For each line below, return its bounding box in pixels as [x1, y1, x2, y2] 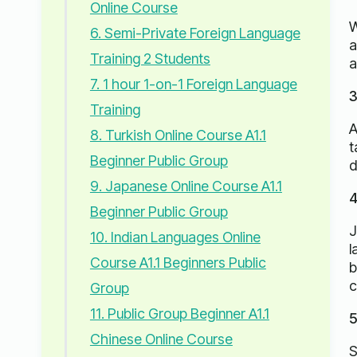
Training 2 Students [89, 50, 210, 68]
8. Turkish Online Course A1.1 [89, 127, 266, 144]
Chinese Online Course [89, 331, 233, 348]
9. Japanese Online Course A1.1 [89, 178, 282, 195]
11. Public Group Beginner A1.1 [89, 305, 269, 323]
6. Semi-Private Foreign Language [89, 25, 300, 42]
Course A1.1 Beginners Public [89, 254, 266, 272]
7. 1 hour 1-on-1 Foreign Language [89, 76, 297, 93]
